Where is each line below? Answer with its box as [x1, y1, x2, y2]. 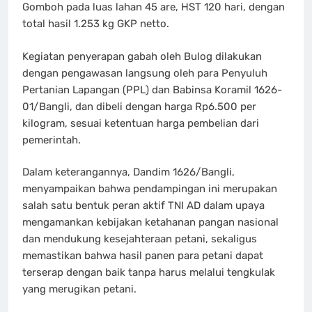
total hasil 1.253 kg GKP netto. [22, 17, 169, 31]
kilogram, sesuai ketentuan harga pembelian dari [22, 116, 259, 130]
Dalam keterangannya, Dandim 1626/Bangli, [22, 166, 235, 179]
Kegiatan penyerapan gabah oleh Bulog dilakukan [22, 49, 262, 63]
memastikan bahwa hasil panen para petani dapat [22, 249, 263, 263]
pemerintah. [22, 133, 81, 146]
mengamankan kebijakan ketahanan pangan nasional [22, 216, 279, 229]
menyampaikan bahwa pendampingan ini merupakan [22, 182, 277, 196]
